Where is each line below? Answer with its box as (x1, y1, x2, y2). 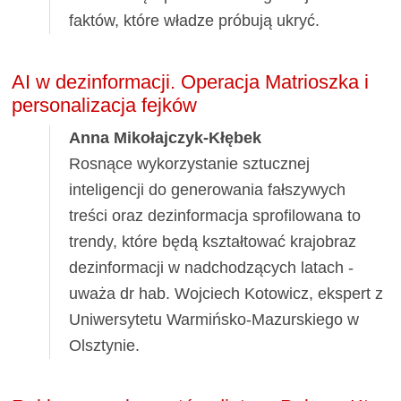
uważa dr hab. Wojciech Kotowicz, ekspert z (69, 284, 384, 303)
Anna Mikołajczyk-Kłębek (69, 128, 262, 147)
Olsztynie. (69, 336, 141, 354)
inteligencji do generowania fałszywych (69, 180, 346, 199)
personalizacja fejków (12, 94, 198, 117)
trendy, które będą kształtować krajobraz (69, 232, 357, 251)
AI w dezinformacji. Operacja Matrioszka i (12, 71, 370, 94)
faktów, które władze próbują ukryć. (69, 11, 320, 30)
